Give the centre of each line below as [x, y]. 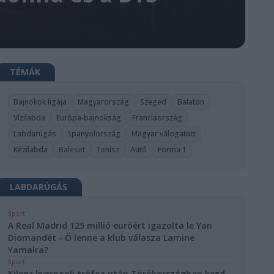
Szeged [154, 102]
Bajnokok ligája [40, 102]
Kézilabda [31, 150]
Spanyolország [94, 134]
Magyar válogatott [164, 134]
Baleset [72, 150]
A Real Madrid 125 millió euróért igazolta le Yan [110, 225]
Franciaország [157, 118]
